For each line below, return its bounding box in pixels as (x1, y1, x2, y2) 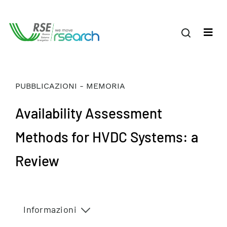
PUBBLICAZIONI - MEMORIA (15, 81, 125, 91)
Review (15, 152, 59, 169)
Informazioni (23, 204, 77, 215)
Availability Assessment (15, 104, 162, 122)
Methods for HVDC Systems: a (15, 128, 198, 145)
